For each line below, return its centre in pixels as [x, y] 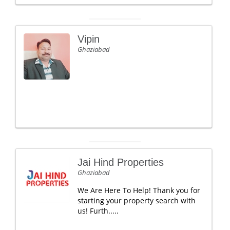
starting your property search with [137, 200]
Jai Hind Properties [121, 162]
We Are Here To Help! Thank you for [139, 190]
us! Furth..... [98, 211]
